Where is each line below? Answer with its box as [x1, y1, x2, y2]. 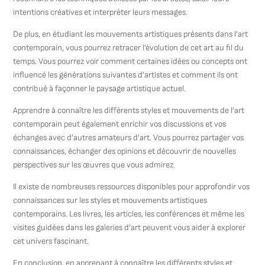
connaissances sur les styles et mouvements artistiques [13, 195, 208, 205]
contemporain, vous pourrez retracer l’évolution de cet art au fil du [13, 43, 244, 53]
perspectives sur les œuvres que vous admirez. [13, 160, 176, 170]
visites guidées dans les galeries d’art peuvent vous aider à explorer [13, 222, 246, 232]
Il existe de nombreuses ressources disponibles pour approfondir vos [13, 182, 250, 192]
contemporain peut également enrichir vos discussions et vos [13, 119, 227, 129]
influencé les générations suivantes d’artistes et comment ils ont [13, 70, 238, 80]
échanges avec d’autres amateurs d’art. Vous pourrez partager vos [13, 132, 244, 143]
